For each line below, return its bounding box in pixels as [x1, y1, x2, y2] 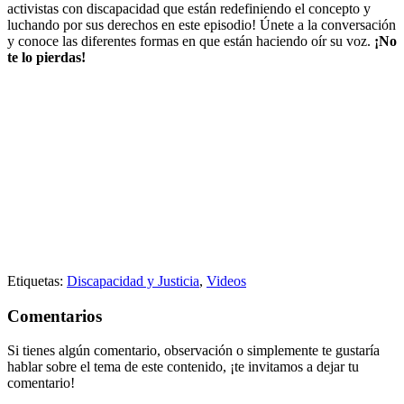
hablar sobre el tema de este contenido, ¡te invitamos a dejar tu [7, 359, 359, 375]
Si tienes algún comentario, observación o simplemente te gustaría [7, 343, 380, 359]
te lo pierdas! [7, 49, 86, 65]
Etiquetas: [7, 272, 67, 289]
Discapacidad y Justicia [67, 272, 199, 289]
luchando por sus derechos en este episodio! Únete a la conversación [7, 16, 396, 32]
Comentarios [7, 306, 102, 326]
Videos [207, 272, 246, 289]
